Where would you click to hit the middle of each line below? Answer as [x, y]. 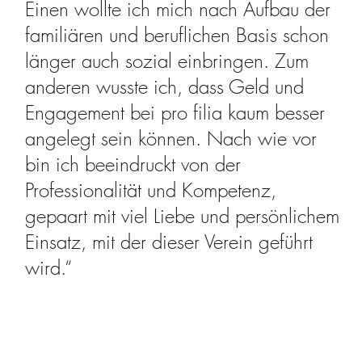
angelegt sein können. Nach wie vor [171, 138]
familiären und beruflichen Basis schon [177, 34]
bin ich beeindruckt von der [133, 164]
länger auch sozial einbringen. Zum [167, 60]
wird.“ [49, 267]
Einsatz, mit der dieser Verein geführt [169, 241]
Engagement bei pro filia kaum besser [175, 112]
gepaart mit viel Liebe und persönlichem [183, 215]
